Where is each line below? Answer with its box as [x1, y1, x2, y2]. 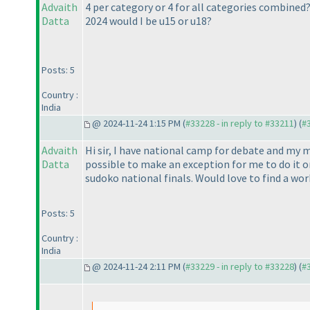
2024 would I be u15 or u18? [85, 14, 212, 28]
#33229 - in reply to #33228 [185, 260, 294, 273]
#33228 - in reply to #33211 [185, 117, 294, 130]
